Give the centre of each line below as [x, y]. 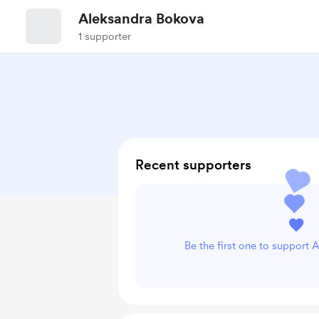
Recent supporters [193, 165]
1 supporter [105, 36]
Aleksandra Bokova [141, 19]
